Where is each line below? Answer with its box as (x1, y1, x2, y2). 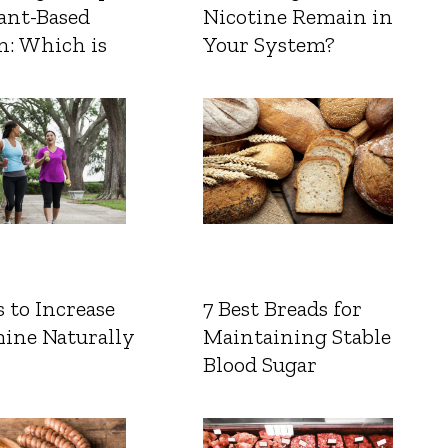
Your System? (202, 30, 335, 58)
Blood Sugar (202, 350, 317, 378)
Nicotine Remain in (202, 2, 393, 30)
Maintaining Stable (202, 322, 391, 350)
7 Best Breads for (202, 294, 362, 322)
